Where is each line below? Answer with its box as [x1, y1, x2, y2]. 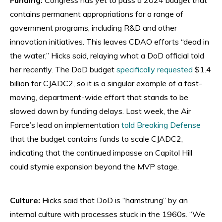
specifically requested [116, 64, 195, 74]
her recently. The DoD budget [10, 64, 116, 74]
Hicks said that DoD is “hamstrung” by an [42, 195, 188, 205]
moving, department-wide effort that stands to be [10, 92, 188, 102]
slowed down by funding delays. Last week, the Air [10, 106, 191, 116]
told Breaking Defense [121, 119, 201, 130]
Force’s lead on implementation [10, 119, 121, 130]
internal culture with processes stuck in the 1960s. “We [10, 209, 205, 219]
